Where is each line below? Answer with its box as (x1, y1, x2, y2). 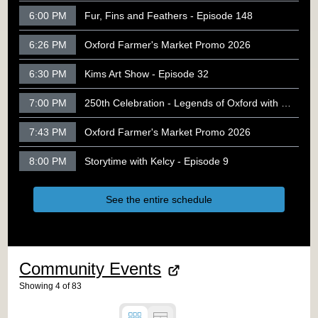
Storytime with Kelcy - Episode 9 (84, 155, 229, 168)
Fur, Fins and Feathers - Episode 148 (84, 10, 253, 22)
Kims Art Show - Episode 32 (84, 68, 209, 80)
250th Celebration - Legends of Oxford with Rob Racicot (281, 97, 292, 109)
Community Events (19, 259, 162, 279)
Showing (19, 281, 54, 292)
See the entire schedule (106, 194, 212, 206)
